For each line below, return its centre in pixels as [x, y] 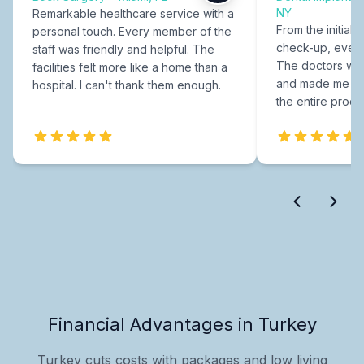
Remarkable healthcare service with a [133, 13]
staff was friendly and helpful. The [123, 49]
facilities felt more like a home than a [130, 67]
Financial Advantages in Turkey [182, 324]
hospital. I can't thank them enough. [127, 84]
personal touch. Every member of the [132, 31]
